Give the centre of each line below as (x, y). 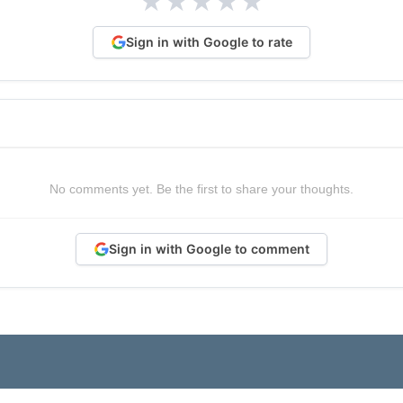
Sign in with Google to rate (209, 42)
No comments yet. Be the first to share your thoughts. (201, 188)
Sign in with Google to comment (209, 249)
